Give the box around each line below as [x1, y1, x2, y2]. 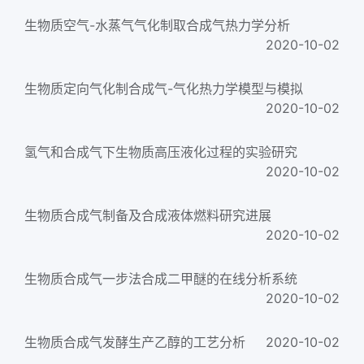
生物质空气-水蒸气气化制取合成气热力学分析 [24, 17, 290, 33]
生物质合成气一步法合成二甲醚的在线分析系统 [24, 271, 297, 287]
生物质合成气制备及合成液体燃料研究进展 [24, 207, 271, 223]
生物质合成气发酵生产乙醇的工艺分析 [24, 334, 245, 350]
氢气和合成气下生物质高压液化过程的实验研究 [24, 144, 297, 160]
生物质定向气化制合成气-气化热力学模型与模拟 [24, 80, 303, 97]
